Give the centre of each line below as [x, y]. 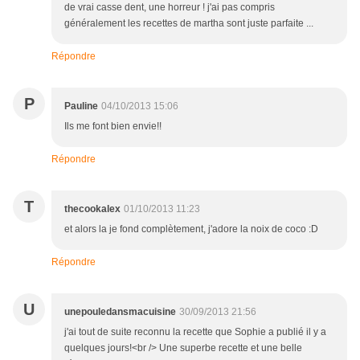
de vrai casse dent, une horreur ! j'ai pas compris [170, 8]
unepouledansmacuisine [120, 312]
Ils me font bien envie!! [113, 127]
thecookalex [92, 209]
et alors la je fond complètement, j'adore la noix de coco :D [191, 229]
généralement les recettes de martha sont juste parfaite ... [189, 24]
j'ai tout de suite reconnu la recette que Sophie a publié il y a [195, 332]
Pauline [81, 106]
